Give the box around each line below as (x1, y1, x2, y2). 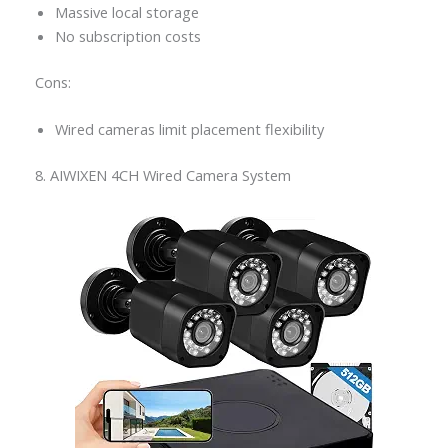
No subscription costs (54, 25, 201, 46)
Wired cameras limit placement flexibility (54, 118, 324, 139)
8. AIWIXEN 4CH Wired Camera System (34, 164, 291, 185)
